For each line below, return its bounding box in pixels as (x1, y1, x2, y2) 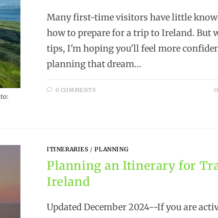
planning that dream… (47, 58, 142, 70)
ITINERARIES (47, 145, 89, 153)
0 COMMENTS (55, 87, 96, 94)
